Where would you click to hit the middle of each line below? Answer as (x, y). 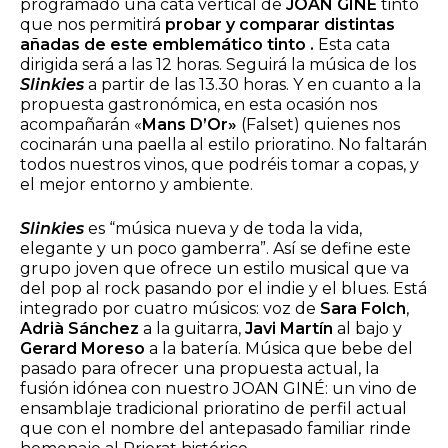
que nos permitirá (92, 25)
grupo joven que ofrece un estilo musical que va (214, 269)
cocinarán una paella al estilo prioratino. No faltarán (223, 145)
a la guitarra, (190, 329)
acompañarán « (81, 125)
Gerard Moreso (82, 349)
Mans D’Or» (189, 125)
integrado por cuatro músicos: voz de (170, 309)
